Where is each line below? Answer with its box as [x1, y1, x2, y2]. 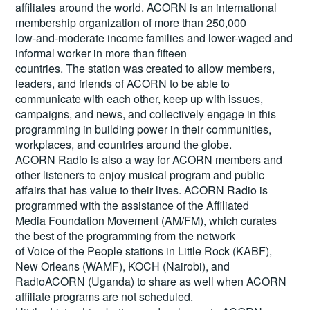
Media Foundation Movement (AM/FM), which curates [15, 212, 277, 228]
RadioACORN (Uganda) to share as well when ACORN [15, 273, 287, 289]
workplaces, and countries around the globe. [15, 136, 232, 152]
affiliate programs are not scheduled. [15, 288, 194, 304]
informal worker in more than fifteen [15, 44, 188, 61]
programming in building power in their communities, [15, 120, 272, 137]
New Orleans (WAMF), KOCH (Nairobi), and [15, 257, 230, 274]
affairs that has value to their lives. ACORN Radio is [15, 181, 268, 198]
